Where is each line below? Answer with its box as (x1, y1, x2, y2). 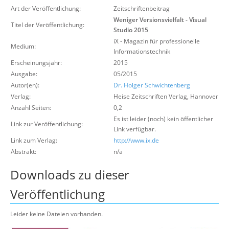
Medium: (11, 42, 36, 51)
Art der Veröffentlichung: (11, 4, 81, 13)
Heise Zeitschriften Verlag (113, 92, 187, 101)
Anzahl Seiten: (11, 103, 51, 112)
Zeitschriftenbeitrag (113, 4, 170, 13)
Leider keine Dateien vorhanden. (10, 210, 103, 218)
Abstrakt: (11, 147, 36, 156)
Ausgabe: (11, 70, 37, 78)
